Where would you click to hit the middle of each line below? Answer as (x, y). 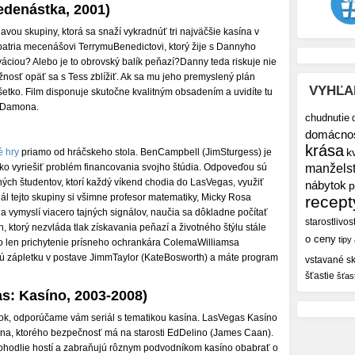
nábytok (326, 185)
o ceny (321, 240)
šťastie (320, 276)
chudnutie (327, 118)
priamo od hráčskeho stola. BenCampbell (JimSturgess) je (145, 152)
